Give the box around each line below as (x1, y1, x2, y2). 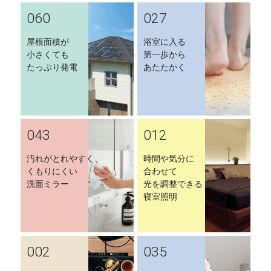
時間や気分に (143, 154, 194, 164)
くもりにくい (27, 166, 77, 177)
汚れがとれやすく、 (27, 154, 103, 164)
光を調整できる (143, 179, 203, 189)
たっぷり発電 (27, 62, 77, 73)
